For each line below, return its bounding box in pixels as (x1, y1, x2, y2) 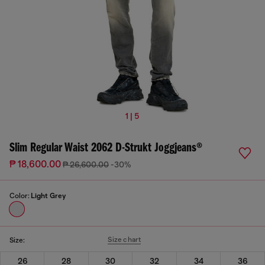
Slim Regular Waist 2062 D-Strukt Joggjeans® (9, 141, 202, 155)
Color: (9, 192, 31, 200)
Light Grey (31, 192, 66, 200)
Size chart (108, 235, 141, 244)
